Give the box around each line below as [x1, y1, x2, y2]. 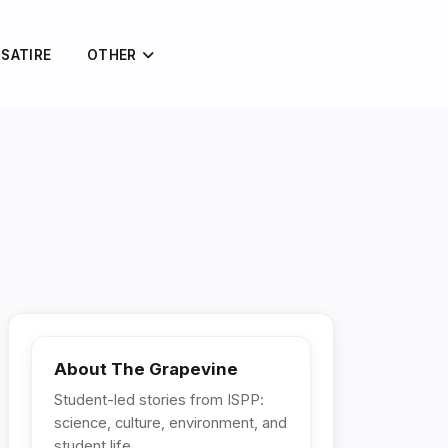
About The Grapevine [54, 359, 238, 379]
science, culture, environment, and [54, 414, 287, 432]
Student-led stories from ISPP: [54, 391, 264, 409]
